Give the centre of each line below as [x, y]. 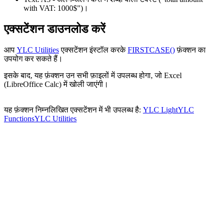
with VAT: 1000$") [53, 8]
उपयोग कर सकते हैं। [33, 59]
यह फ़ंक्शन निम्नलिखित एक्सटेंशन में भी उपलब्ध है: [73, 110]
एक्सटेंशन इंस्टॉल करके [93, 50]
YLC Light [160, 110]
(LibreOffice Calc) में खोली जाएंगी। [56, 84]
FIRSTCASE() [151, 50]
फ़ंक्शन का [190, 50]
